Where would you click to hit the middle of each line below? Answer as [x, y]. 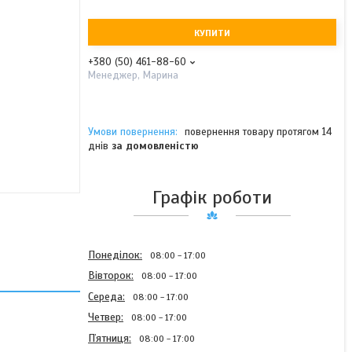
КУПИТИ [212, 33]
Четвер [104, 317]
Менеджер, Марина [133, 75]
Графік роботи [212, 197]
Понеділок [114, 255]
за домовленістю [155, 146]
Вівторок [110, 275]
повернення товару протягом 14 [258, 132]
